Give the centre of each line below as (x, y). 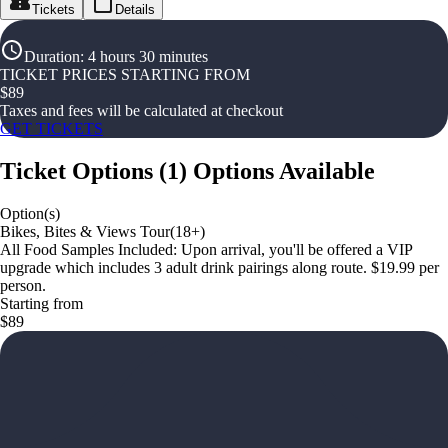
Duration (52, 56)
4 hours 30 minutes (148, 56)
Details (135, 9)
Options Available (284, 170)
